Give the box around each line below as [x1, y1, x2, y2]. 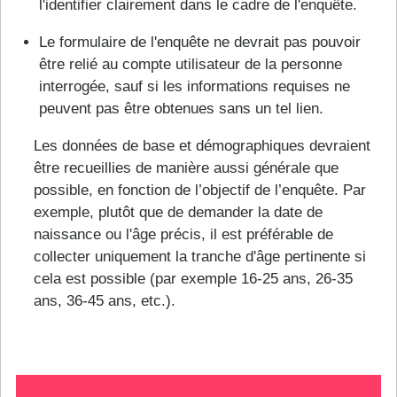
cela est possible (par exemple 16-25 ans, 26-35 [34, 270, 353, 288]
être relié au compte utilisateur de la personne [38, 56, 342, 74]
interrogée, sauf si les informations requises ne [38, 78, 350, 96]
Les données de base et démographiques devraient [34, 137, 370, 155]
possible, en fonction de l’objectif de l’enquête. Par [34, 182, 366, 199]
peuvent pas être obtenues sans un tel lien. [38, 100, 323, 118]
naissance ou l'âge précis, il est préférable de [34, 226, 333, 244]
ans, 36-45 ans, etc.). [34, 292, 175, 310]
